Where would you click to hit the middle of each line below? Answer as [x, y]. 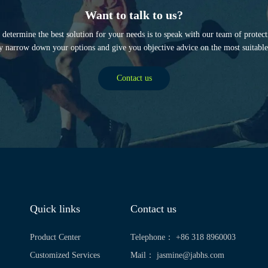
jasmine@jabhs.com [190, 255]
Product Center [55, 237]
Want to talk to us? [134, 15]
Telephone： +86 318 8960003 [183, 237]
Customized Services [65, 255]
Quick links [55, 209]
